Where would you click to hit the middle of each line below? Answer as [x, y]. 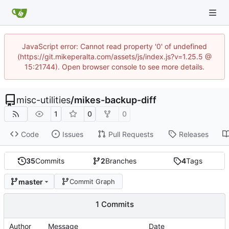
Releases [193, 134]
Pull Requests [131, 134]
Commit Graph [93, 181]
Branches [121, 161]
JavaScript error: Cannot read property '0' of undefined [114, 46]
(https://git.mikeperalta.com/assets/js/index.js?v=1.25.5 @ [114, 56]
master [30, 181]
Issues [73, 134]
